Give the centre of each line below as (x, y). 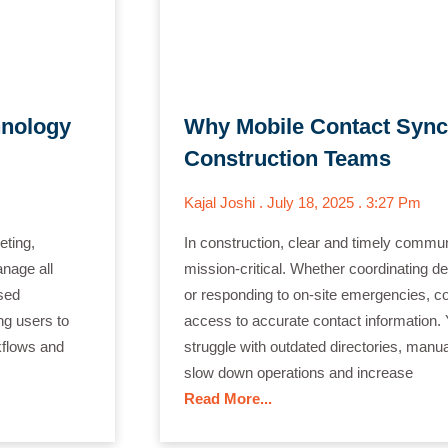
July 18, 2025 (312, 202)
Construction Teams (287, 158)
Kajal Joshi (221, 202)
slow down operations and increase (298, 372)
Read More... (227, 398)
